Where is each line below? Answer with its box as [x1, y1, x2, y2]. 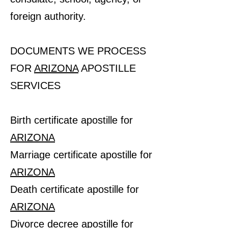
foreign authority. [10, 11, 86, 22]
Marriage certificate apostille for [10, 149, 152, 160]
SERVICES [10, 80, 61, 91]
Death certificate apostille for [10, 184, 139, 195]
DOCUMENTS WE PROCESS [10, 45, 146, 56]
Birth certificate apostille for [10, 115, 133, 126]
